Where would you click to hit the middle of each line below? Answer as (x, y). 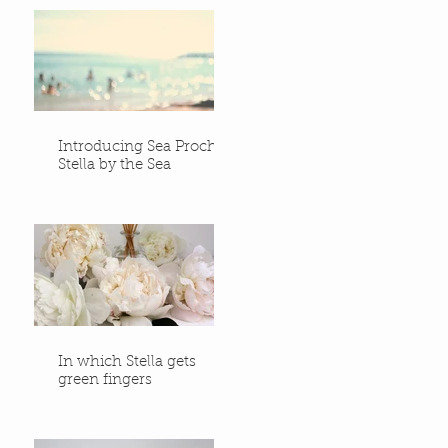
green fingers (105, 380)
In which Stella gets (127, 362)
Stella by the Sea (114, 166)
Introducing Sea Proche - (147, 148)
